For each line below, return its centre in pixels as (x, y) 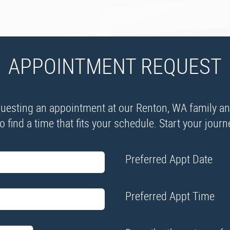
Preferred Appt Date (169, 159)
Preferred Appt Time (170, 196)
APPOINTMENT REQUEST (115, 66)
